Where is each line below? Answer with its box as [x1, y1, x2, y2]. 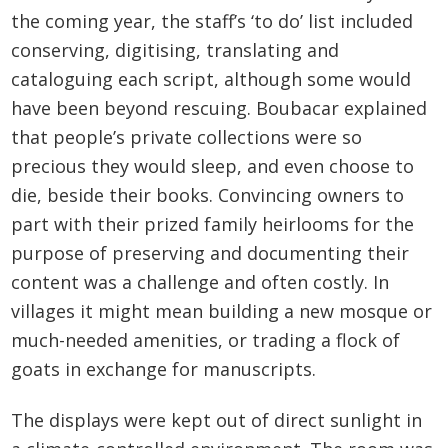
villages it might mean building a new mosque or [11, 299, 433, 324]
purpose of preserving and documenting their [11, 241, 410, 266]
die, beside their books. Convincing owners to [11, 183, 405, 208]
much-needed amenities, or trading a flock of [11, 328, 401, 353]
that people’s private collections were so [11, 125, 363, 150]
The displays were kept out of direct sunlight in [11, 408, 423, 433]
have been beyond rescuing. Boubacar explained [11, 96, 428, 121]
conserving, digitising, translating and [11, 38, 340, 63]
